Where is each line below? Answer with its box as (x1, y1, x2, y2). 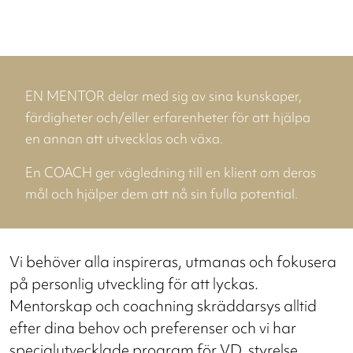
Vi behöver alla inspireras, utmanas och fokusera (9, 251, 336, 273)
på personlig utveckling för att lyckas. (9, 273, 258, 295)
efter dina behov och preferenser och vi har (9, 318, 296, 339)
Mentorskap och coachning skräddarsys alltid (9, 295, 317, 317)
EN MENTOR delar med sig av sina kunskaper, (25, 87, 302, 106)
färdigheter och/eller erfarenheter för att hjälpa (25, 108, 310, 127)
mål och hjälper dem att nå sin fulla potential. (25, 184, 298, 203)
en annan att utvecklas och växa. (25, 129, 223, 148)
